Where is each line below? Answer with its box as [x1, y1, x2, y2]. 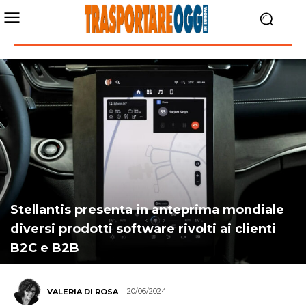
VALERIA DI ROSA [47, 287, 118, 296]
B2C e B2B [10, 240, 79, 255]
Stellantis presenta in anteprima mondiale [10, 202, 284, 217]
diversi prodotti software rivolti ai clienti [10, 221, 276, 236]
